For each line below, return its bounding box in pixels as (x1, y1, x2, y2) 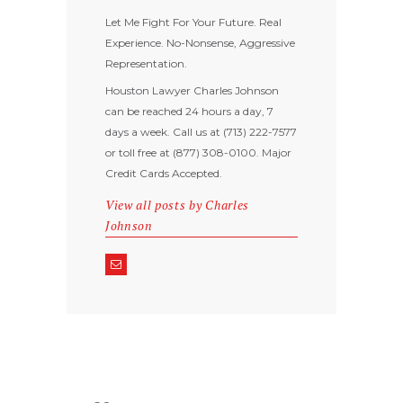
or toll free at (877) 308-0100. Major (104, 146, 291, 160)
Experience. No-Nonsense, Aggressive (104, 36, 295, 50)
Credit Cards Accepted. (104, 166, 222, 181)
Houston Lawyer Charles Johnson (104, 84, 279, 98)
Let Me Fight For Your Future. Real (104, 15, 282, 30)
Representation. (104, 57, 187, 71)
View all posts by (104, 196, 206, 213)
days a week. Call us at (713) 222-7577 (104, 125, 297, 139)
